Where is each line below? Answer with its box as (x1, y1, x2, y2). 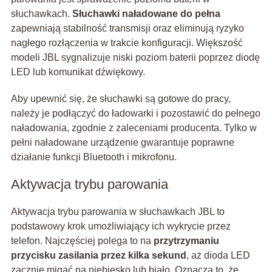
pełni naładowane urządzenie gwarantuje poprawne (10, 137, 234, 148)
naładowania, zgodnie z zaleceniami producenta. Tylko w (10, 123, 257, 134)
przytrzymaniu (153, 236, 219, 246)
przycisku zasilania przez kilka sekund (10, 250, 186, 261)
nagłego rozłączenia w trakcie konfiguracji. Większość (10, 38, 243, 49)
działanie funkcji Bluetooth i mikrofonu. (10, 152, 177, 163)
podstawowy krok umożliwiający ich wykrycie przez (10, 221, 231, 232)
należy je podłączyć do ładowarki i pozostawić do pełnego (10, 108, 260, 119)
